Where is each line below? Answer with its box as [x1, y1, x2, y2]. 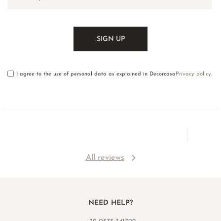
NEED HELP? [88, 199, 133, 207]
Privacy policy [176, 72, 211, 77]
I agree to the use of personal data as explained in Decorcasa [16, 72, 176, 77]
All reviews [85, 153, 124, 162]
